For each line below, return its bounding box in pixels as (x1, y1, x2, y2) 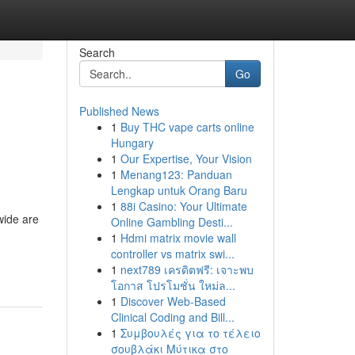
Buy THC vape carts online (120, 119, 254, 135)
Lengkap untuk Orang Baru (110, 182, 247, 198)
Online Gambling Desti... (110, 214, 233, 230)
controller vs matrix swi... (110, 246, 235, 261)
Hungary (110, 135, 154, 151)
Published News (78, 103, 159, 119)
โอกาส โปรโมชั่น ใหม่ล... (110, 277, 235, 293)
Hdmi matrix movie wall (120, 230, 236, 246)
